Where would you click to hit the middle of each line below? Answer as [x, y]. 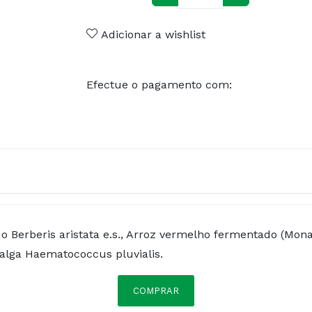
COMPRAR [156, 290]
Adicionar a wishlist [151, 34]
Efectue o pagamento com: [159, 84]
